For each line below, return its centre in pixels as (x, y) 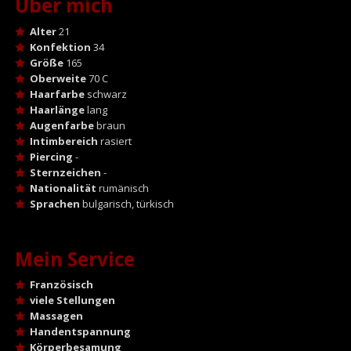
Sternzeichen (65, 172)
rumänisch (122, 188)
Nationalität (63, 188)
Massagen (56, 315)
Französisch (61, 284)
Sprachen (54, 203)
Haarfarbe (57, 94)
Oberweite (58, 78)
